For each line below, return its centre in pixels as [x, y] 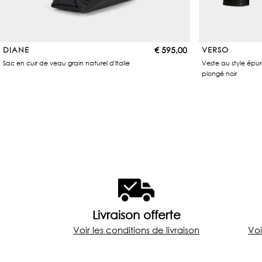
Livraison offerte [136, 215]
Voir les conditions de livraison [137, 230]
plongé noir [219, 74]
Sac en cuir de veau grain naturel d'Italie [66, 63]
